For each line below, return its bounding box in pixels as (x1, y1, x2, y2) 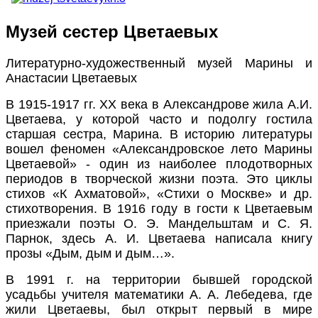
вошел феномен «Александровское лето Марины (6, 141, 312, 156)
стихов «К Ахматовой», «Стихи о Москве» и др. (6, 186, 312, 201)
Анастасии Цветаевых (6, 70, 137, 85)
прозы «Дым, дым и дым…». (6, 246, 175, 261)
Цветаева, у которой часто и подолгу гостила (6, 111, 312, 126)
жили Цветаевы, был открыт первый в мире (6, 302, 312, 317)
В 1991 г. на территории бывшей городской (6, 272, 312, 287)
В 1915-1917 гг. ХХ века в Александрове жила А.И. (6, 97, 312, 111)
